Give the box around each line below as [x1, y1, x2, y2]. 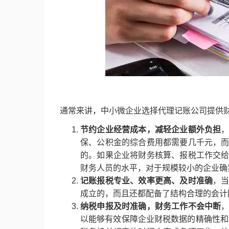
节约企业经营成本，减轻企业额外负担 [80, 125, 221, 134]
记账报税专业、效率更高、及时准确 [80, 176, 213, 185]
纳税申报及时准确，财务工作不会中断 [80, 202, 221, 211]
